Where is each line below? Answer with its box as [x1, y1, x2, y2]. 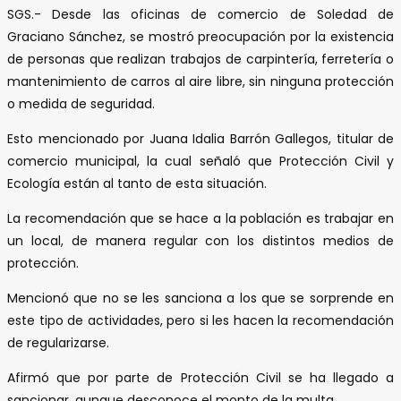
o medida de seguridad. [7, 95, 155, 114]
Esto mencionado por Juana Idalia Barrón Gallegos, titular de [7, 130, 394, 149]
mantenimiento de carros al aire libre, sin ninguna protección [7, 73, 394, 91]
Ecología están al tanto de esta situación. [7, 175, 267, 193]
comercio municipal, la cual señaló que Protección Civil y [7, 152, 394, 171]
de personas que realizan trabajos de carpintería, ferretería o [7, 50, 394, 69]
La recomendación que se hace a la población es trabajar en [7, 209, 394, 228]
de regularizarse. [7, 334, 109, 353]
